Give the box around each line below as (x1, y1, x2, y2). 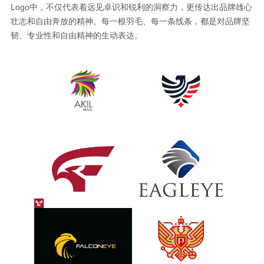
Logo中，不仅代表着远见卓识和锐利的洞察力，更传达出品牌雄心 (11, 2, 252, 12)
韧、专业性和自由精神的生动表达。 (11, 31, 143, 40)
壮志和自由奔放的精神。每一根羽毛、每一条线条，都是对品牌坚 (11, 16, 250, 26)
